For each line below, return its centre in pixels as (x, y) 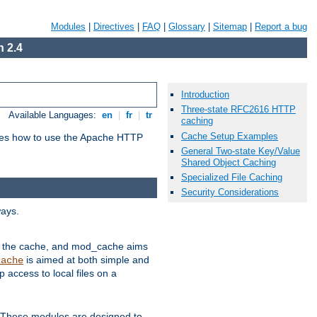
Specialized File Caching (232, 177)
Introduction (205, 95)
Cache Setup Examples (230, 136)
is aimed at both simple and (86, 259)
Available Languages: (54, 115)
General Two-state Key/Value (241, 151)
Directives (114, 27)
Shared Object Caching (229, 162)
